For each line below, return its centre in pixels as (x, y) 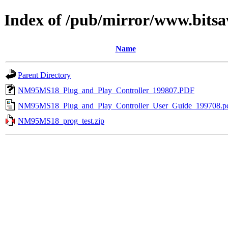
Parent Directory (44, 75)
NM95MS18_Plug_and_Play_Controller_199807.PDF (106, 90)
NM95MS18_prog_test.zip (61, 121)
